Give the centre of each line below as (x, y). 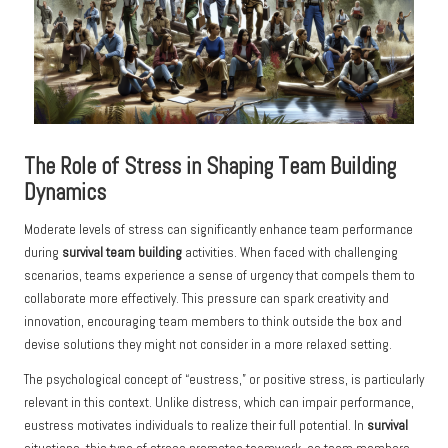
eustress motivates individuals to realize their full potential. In (195, 426)
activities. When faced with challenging (290, 253)
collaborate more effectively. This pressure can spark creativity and (206, 299)
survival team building (122, 253)
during (43, 253)
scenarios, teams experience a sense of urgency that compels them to (219, 276)
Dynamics (65, 193)
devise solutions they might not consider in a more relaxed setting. (208, 345)
